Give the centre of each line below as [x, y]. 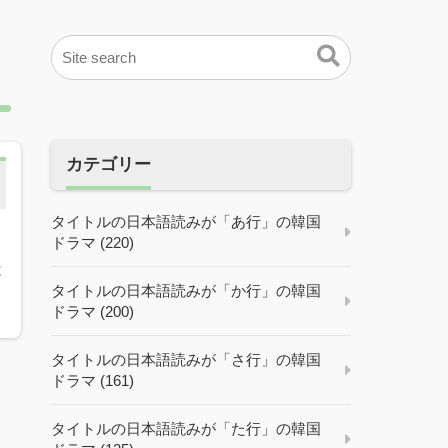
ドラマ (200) [92, 312]
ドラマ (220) [92, 243]
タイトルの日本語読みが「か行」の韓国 [186, 291]
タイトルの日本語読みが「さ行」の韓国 [186, 360]
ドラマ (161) [92, 381]
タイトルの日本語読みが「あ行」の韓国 [186, 222]
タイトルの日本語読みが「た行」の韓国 [186, 429]
